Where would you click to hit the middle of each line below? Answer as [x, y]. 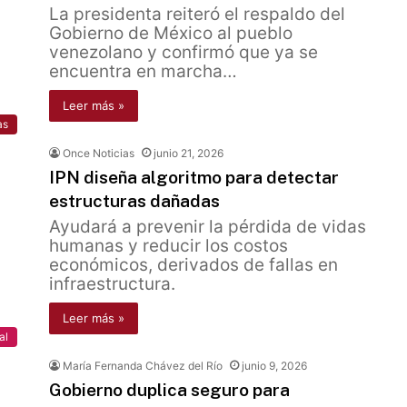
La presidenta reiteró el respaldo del [197, 14]
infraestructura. [112, 284]
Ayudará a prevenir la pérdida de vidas [208, 227]
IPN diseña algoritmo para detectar [194, 177]
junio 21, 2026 [189, 153]
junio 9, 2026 [274, 366]
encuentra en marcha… [143, 71]
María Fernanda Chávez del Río [143, 366]
